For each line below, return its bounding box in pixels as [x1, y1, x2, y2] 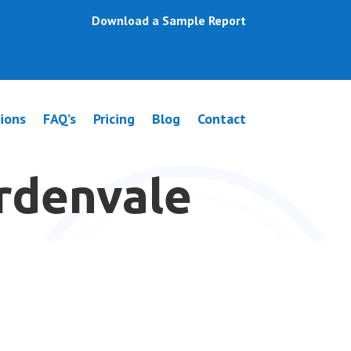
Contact [197, 109, 246, 128]
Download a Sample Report [91, 13, 246, 28]
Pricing [92, 109, 135, 128]
